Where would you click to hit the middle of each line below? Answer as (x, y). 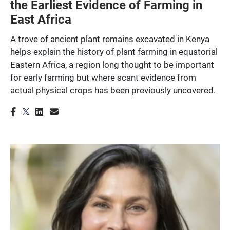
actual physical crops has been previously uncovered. (113, 90)
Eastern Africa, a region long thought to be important (112, 64)
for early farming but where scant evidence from (103, 77)
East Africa (41, 19)
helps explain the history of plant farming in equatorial (114, 51)
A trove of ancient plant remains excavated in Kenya (110, 39)
